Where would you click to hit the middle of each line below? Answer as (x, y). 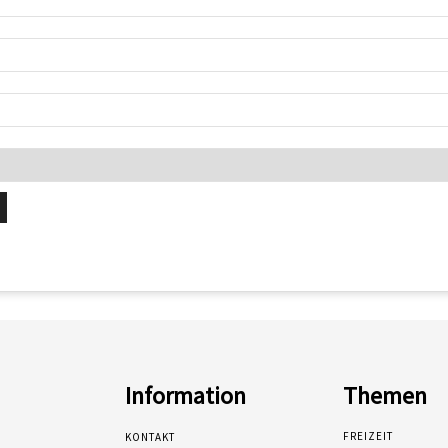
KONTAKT (150, 437)
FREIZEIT (367, 436)
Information (186, 395)
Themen (384, 395)
